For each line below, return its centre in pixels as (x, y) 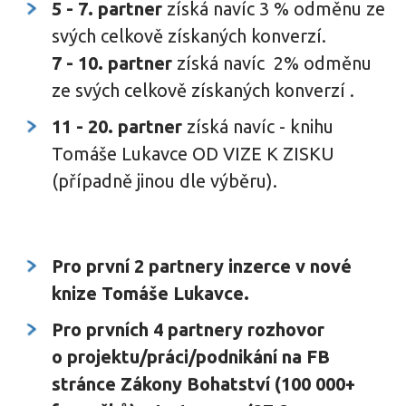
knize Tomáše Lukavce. (151, 293)
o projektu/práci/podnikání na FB (191, 356)
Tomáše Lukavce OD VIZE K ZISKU (193, 153)
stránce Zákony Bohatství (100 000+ (204, 383)
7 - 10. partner (112, 63)
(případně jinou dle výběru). (165, 180)
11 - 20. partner (120, 126)
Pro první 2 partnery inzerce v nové (202, 266)
